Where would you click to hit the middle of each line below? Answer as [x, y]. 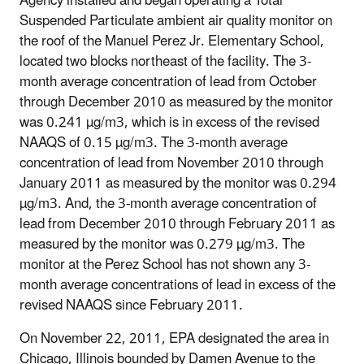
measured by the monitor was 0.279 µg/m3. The [162, 245]
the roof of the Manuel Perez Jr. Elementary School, [172, 42]
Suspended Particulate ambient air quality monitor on [176, 22]
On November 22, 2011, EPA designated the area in [174, 339]
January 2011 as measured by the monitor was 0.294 [178, 184]
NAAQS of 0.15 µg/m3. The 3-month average [154, 143]
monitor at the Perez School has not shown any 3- [165, 265]
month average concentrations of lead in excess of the [178, 286]
